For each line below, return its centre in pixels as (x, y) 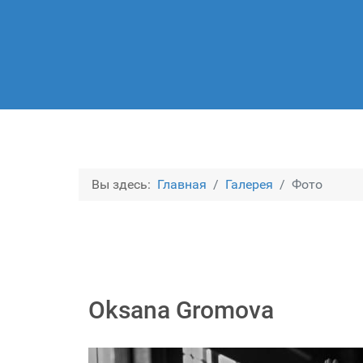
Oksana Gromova (181, 310)
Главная (182, 185)
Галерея (249, 185)
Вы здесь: (124, 185)
